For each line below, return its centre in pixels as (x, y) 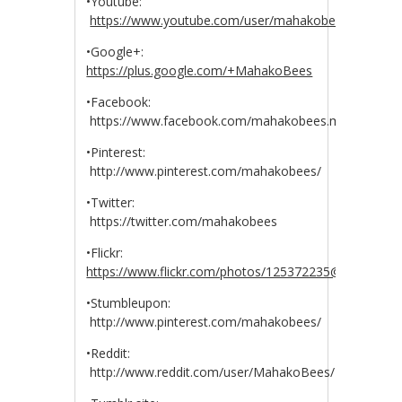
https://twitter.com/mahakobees (182, 221)
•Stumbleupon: (143, 303)
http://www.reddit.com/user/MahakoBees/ (211, 372)
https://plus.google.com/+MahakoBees (200, 70)
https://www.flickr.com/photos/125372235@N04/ (229, 271)
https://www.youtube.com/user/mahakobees (220, 20)
